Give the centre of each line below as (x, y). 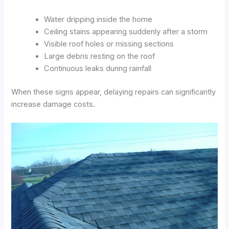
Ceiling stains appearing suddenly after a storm (126, 32)
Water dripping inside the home (98, 20)
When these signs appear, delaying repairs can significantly (114, 92)
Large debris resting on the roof (100, 56)
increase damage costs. (53, 105)
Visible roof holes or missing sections (109, 44)
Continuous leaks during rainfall (98, 69)
